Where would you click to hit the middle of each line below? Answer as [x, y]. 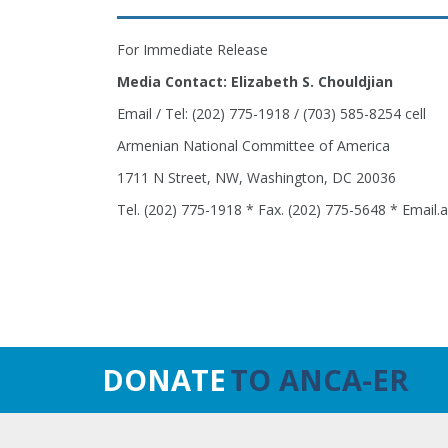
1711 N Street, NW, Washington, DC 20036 [256, 177]
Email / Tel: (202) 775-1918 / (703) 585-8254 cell [271, 113]
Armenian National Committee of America [253, 145]
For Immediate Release [192, 49]
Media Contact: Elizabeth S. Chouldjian [255, 81]
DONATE [164, 379]
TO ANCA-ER [319, 379]
